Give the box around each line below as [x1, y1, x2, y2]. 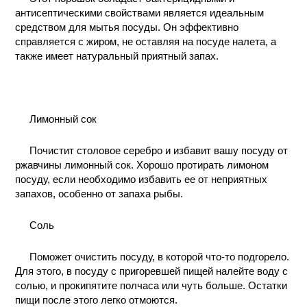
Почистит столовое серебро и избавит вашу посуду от [29, 145, 288, 156]
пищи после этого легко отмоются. [15, 294, 178, 306]
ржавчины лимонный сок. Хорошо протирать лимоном [15, 159, 269, 171]
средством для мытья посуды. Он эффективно [15, 21, 239, 33]
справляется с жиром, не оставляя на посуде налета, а [15, 36, 277, 47]
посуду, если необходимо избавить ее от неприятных [15, 173, 268, 185]
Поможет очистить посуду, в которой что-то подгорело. [29, 251, 289, 262]
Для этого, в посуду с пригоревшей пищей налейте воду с [15, 265, 288, 277]
